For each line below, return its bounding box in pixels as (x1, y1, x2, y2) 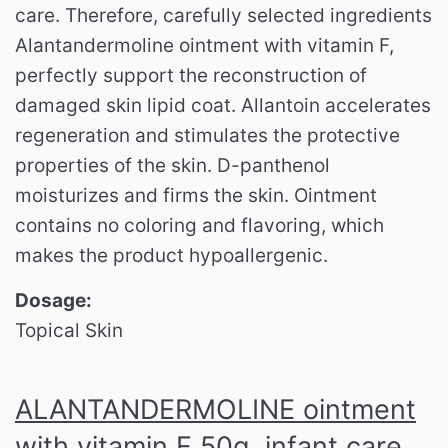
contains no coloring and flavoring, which (15, 214, 384, 238)
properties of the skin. (15, 154, 217, 178)
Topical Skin (15, 319, 123, 343)
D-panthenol (217, 154, 330, 178)
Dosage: (15, 289, 92, 313)
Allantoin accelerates (241, 94, 431, 118)
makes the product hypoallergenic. (15, 244, 328, 268)
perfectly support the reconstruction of (15, 64, 367, 88)
